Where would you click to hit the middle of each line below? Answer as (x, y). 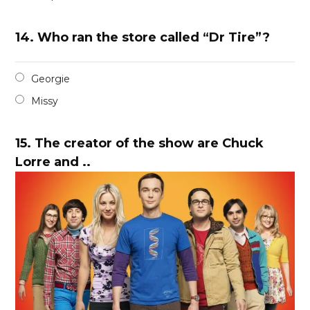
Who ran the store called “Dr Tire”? (154, 38)
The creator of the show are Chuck (149, 144)
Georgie (51, 79)
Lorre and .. (53, 162)
